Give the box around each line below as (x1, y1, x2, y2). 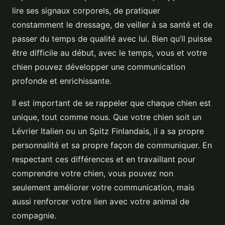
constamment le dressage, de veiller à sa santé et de (12, 20, 212, 30)
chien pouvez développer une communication (12, 62, 185, 72)
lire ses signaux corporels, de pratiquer (12, 6, 160, 16)
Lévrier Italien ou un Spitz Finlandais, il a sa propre (12, 126, 204, 137)
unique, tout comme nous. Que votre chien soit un (12, 112, 201, 123)
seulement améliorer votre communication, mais (12, 182, 194, 193)
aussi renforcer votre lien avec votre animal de (12, 196, 189, 207)
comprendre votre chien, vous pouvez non (12, 168, 173, 179)
